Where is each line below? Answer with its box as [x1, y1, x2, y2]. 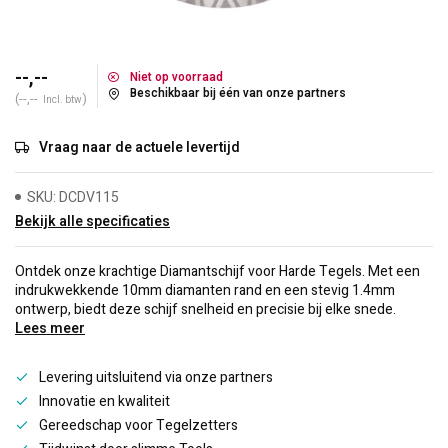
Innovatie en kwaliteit [39, 391, 170, 412]
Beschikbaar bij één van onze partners [130, 85, 346, 102]
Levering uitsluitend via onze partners [39, 367, 273, 388]
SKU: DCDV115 [27, 187, 119, 208]
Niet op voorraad [130, 69, 223, 86]
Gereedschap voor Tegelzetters [39, 415, 238, 436]
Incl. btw [43, 93, 82, 107]
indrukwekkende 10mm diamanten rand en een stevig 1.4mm [15, 280, 395, 301]
